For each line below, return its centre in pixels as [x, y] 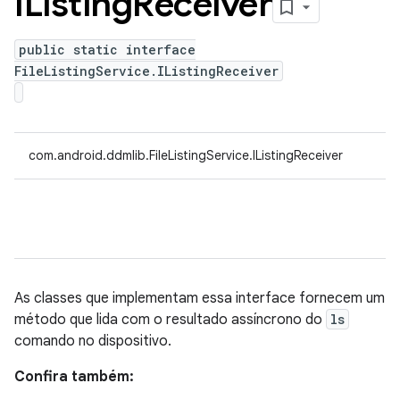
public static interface [107, 50]
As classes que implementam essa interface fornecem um [200, 298]
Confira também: [74, 377]
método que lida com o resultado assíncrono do [170, 320]
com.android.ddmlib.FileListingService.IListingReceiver [186, 155]
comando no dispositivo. [93, 341]
